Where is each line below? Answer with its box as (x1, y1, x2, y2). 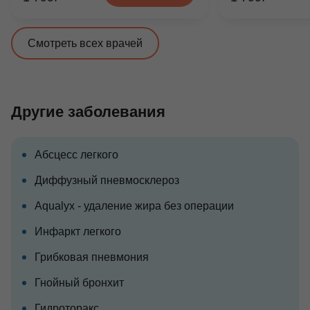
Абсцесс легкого (35, 149, 118, 161)
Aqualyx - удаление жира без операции (35, 200, 234, 212)
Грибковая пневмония (35, 251, 149, 263)
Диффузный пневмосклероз (35, 174, 179, 186)
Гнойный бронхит (35, 277, 124, 289)
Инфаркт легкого (35, 226, 121, 237)
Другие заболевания (11, 103, 165, 120)
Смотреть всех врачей (28, 37, 143, 49)
